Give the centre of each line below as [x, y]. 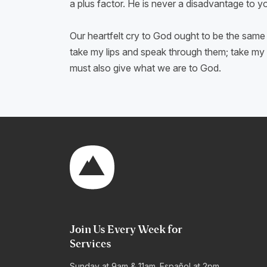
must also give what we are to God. [150, 68]
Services [91, 244]
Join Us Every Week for [126, 230]
